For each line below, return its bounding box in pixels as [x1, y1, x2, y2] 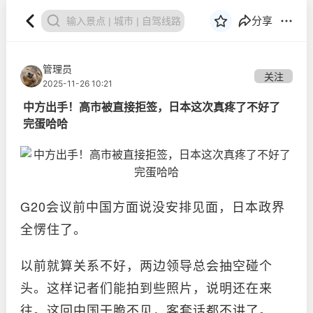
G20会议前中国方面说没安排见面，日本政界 [20, 197, 285, 215]
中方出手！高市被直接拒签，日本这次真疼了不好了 [23, 100, 280, 114]
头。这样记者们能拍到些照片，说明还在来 [20, 278, 272, 296]
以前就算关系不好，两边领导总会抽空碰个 [20, 256, 272, 274]
